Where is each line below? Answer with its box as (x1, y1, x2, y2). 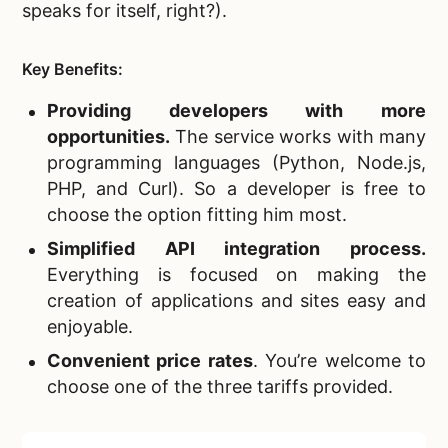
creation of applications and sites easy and (47, 290, 426, 312)
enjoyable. (47, 316, 133, 338)
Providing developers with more (47, 100, 426, 122)
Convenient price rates (47, 350, 253, 372)
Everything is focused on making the (47, 264, 426, 286)
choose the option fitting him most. (47, 204, 347, 226)
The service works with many (170, 126, 426, 148)
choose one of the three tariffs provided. (47, 376, 393, 398)
